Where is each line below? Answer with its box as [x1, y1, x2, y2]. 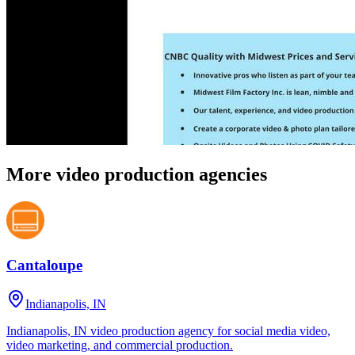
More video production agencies [6, 163, 267, 185]
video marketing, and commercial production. [6, 338, 233, 352]
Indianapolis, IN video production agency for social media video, [6, 323, 330, 338]
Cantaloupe [6, 257, 82, 274]
